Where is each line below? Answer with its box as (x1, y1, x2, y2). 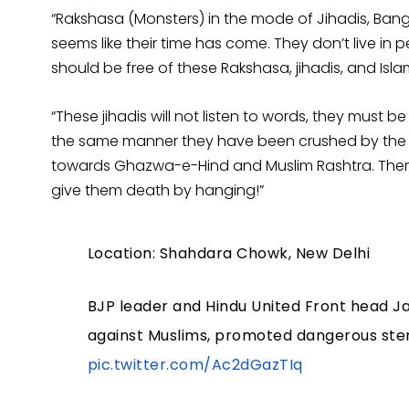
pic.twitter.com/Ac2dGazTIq (87, 354, 303, 376)
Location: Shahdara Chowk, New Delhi (87, 243, 371, 265)
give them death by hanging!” (51, 180, 264, 202)
